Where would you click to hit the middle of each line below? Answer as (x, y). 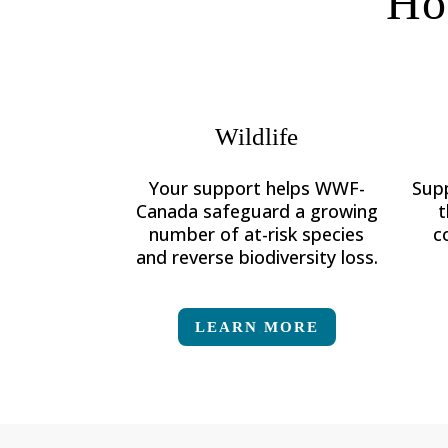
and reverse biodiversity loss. (256, 257)
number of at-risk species (257, 234)
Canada (169, 211)
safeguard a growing (290, 211)
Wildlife (257, 137)
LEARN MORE (256, 326)
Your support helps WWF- (256, 188)
